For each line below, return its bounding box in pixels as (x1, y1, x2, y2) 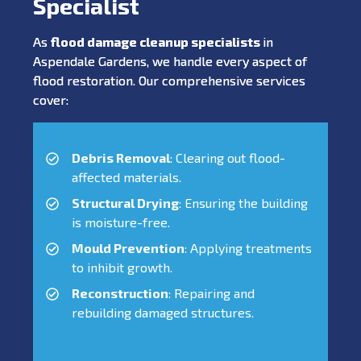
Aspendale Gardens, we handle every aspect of (33, 52, 307, 68)
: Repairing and (168, 284, 255, 301)
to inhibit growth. (72, 259, 172, 275)
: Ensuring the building (179, 194, 308, 210)
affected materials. (72, 168, 181, 185)
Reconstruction (72, 284, 168, 301)
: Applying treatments (185, 239, 312, 255)
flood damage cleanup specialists (51, 33, 263, 49)
